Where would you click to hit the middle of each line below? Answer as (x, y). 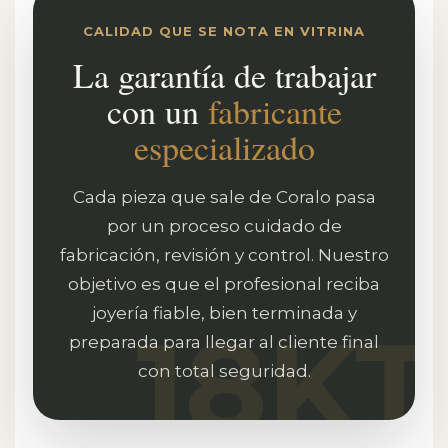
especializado (224, 147)
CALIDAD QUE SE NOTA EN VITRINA (224, 31)
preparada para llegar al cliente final (224, 342)
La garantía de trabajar (224, 75)
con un (157, 111)
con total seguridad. (224, 371)
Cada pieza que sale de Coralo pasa (224, 197)
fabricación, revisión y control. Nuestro (224, 255)
